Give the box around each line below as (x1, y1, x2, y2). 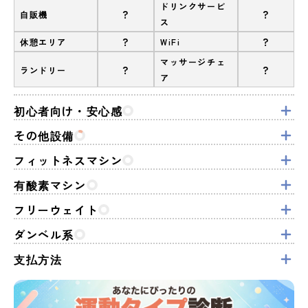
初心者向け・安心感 (14, 102, 123, 119)
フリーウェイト (14, 201, 99, 218)
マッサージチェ (160, 56, 226, 67)
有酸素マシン (14, 176, 87, 193)
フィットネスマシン (14, 151, 123, 168)
